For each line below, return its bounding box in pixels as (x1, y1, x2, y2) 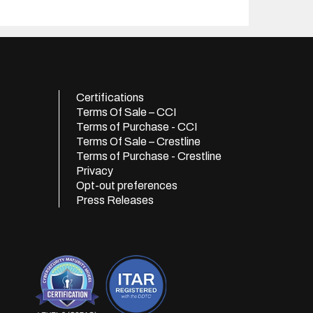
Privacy (76, 165, 113, 177)
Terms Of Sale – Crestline (76, 136, 201, 147)
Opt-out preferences (76, 180, 177, 191)
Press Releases (76, 194, 154, 206)
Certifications (76, 92, 144, 103)
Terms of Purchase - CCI (76, 121, 198, 133)
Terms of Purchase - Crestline (76, 150, 221, 162)
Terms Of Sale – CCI (76, 106, 177, 118)
